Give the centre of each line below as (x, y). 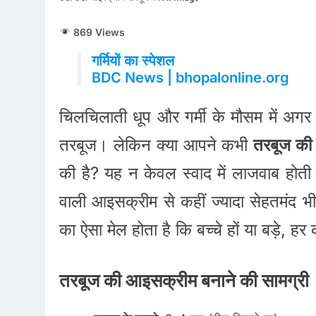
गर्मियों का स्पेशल (133, 61)
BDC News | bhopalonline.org (190, 78)
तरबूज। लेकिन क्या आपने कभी (157, 145)
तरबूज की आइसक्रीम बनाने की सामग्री (184, 281)
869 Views (97, 32)
